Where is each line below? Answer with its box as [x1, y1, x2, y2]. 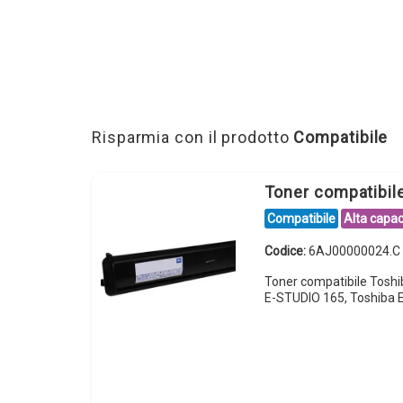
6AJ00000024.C [308, 244, 400, 259]
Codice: [264, 244, 309, 259]
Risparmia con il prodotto [92, 127, 294, 147]
